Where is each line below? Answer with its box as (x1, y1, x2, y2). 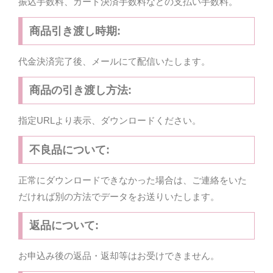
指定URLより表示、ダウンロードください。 (18, 115, 201, 126)
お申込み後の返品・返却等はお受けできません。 (18, 250, 219, 261)
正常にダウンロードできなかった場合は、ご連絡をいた (18, 174, 247, 185)
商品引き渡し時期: (29, 24, 121, 37)
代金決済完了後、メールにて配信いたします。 (18, 55, 210, 66)
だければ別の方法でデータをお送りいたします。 (18, 191, 219, 202)
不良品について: (29, 143, 110, 156)
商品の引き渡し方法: (29, 84, 132, 97)
